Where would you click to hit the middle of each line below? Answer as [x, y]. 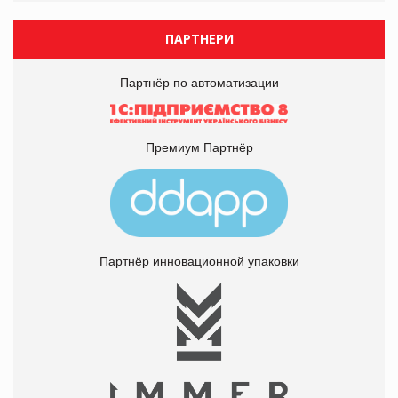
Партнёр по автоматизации [199, 82]
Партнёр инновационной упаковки [199, 262]
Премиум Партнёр [199, 148]
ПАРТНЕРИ [199, 38]
